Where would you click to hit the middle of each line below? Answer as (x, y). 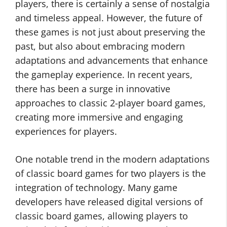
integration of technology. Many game (96, 187)
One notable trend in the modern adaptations (112, 159)
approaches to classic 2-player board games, (110, 103)
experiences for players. (66, 131)
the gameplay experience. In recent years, (104, 74)
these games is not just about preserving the (110, 32)
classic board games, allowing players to (102, 216)
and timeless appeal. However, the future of (109, 18)
